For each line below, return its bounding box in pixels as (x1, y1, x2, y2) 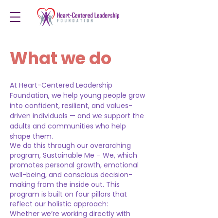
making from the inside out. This (10, 180, 120, 189)
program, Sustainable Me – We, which (10, 150, 137, 160)
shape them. (10, 131, 53, 141)
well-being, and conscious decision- (10, 170, 132, 180)
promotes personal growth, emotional (10, 160, 139, 170)
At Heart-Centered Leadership (10, 80, 112, 90)
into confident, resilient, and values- (10, 101, 132, 110)
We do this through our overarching (10, 141, 131, 150)
